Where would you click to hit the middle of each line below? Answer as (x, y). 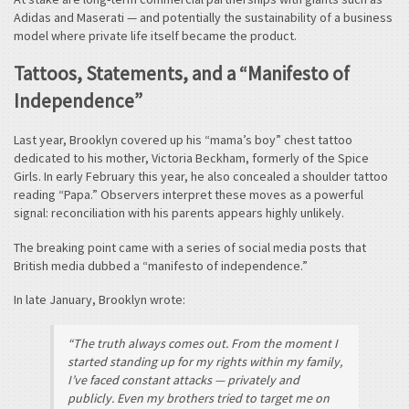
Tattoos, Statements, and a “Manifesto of (182, 74)
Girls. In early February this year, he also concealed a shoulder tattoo (201, 177)
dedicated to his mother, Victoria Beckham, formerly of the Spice (191, 158)
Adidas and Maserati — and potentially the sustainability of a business (203, 17)
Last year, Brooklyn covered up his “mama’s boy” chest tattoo (183, 140)
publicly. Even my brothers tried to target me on (199, 398)
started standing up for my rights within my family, (205, 361)
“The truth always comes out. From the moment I (203, 343)
